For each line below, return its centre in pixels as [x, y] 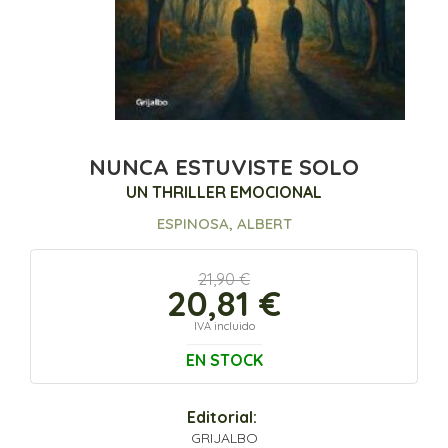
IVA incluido [224, 325]
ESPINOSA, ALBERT [224, 223]
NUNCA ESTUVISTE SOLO [224, 166]
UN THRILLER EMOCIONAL [224, 191]
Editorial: [221, 416]
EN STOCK [224, 359]
